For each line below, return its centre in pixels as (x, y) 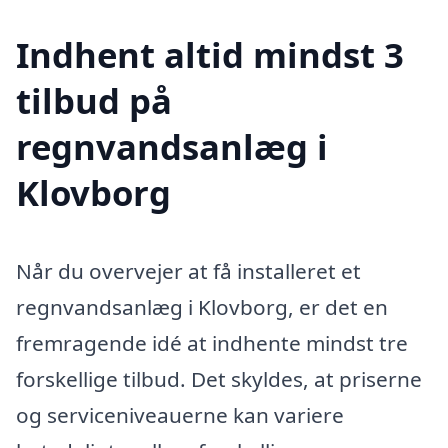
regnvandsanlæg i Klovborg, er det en (202, 307)
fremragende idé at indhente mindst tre (212, 343)
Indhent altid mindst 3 (210, 55)
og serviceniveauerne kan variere (180, 415)
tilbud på (94, 101)
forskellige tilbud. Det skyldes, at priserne (219, 379)
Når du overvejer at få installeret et (188, 271)
